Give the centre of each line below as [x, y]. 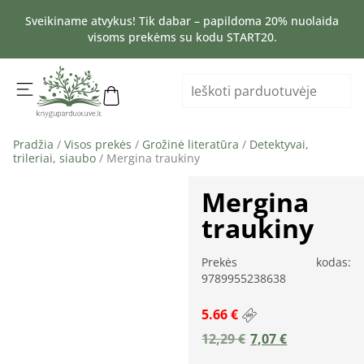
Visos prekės [98, 144]
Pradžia [33, 144]
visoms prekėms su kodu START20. [182, 37]
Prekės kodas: [276, 262]
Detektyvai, [279, 144]
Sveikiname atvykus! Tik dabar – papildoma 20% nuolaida [182, 21]
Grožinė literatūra [191, 144]
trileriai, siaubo [54, 158]
